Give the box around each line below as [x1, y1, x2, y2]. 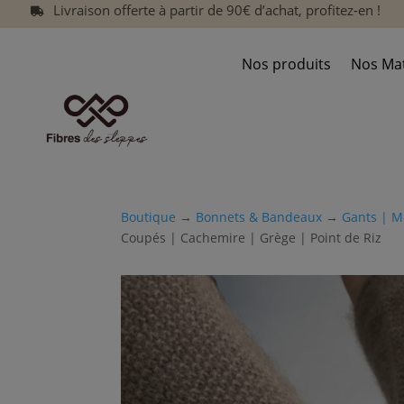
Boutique [121, 207, 177, 225]
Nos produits [242, 54, 332, 75]
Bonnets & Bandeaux [196, 207, 323, 225]
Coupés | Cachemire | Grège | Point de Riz [121, 228, 382, 246]
